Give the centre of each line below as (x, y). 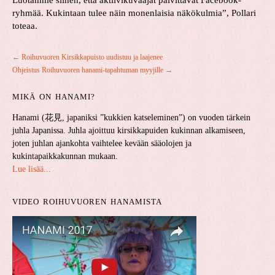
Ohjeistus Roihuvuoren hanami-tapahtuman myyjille (88, 70)
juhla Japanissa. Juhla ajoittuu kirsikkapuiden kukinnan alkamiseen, (129, 131)
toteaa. (25, 26)
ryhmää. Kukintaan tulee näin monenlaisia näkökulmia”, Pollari (134, 13)
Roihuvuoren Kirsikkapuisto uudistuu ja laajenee (92, 57)
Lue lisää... (32, 169)
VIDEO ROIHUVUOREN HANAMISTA (87, 202)
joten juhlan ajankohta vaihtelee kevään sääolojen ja (102, 144)
